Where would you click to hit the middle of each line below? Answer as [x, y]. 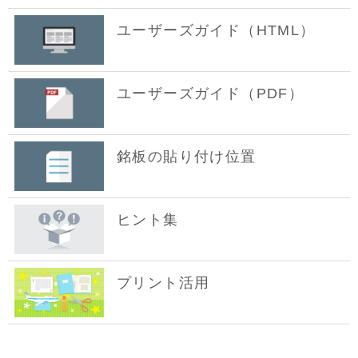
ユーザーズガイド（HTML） [216, 30]
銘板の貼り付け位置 [187, 157]
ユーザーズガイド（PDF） [211, 93]
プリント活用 [163, 283]
